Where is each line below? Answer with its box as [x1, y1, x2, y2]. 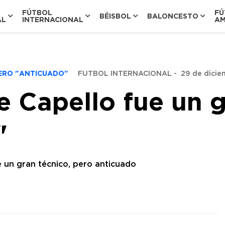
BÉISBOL [99, 12, 131, 20]
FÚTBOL [22, 9, 52, 16]
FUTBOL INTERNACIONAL [78, 70, 172, 77]
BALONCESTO [147, 12, 198, 20]
